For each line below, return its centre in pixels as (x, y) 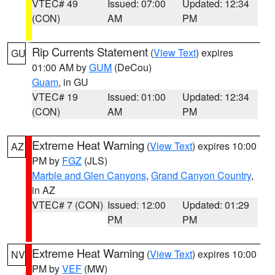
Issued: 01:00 (136, 97)
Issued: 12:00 (136, 205)
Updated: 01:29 (216, 205)
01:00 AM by (60, 67)
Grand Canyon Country (201, 175)
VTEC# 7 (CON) (68, 205)
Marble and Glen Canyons (89, 175)
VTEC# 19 (55, 97)
